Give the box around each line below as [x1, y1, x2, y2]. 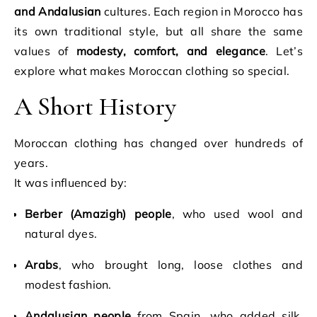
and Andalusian [14, 4, 101, 18]
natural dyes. [25, 226, 98, 241]
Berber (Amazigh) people [25, 207, 172, 221]
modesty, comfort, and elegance [76, 44, 266, 58]
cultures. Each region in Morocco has [100, 4, 303, 18]
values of [14, 44, 76, 58]
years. [14, 156, 48, 170]
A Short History [14, 91, 176, 122]
